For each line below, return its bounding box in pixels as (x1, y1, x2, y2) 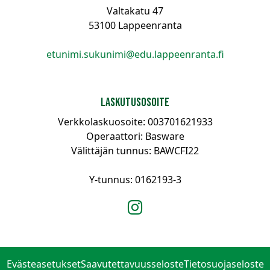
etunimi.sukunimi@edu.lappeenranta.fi (46, 48, 224, 61)
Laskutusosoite (101, 95, 169, 110)
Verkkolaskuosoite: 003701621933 (57, 115, 213, 128)
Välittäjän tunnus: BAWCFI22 (71, 144, 199, 157)
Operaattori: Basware (86, 130, 184, 143)
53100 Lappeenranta (88, 19, 182, 32)
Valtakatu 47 (107, 4, 163, 17)
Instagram (142, 196, 212, 216)
